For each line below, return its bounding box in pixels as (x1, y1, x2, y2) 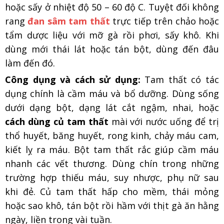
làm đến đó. (5, 56, 55, 69)
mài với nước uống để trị (108, 115, 219, 127)
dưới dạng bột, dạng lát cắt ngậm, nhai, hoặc (5, 101, 219, 113)
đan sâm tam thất (27, 14, 110, 27)
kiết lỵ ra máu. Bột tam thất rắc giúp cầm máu (5, 143, 219, 155)
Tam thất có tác (140, 73, 219, 85)
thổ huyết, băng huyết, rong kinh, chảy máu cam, (5, 129, 219, 141)
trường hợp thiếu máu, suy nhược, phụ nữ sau (5, 171, 219, 183)
